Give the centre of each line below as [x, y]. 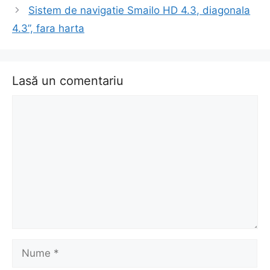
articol [27, 20]
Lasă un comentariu [68, 80]
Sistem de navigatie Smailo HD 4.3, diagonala [140, 10]
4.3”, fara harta [48, 28]
